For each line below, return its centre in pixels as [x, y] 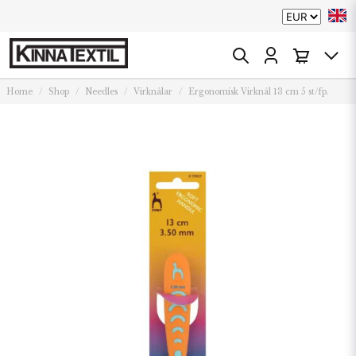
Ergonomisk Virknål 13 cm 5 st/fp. [259, 92]
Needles [101, 92]
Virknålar [153, 92]
